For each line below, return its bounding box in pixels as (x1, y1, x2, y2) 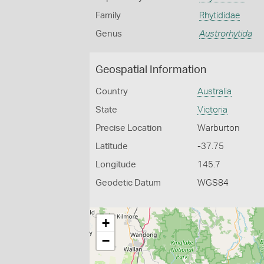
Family (95, 11, 121, 20)
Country (95, 87, 128, 96)
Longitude (95, 160, 136, 169)
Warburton (197, 124, 240, 133)
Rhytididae (199, 11, 240, 20)
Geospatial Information (95, 65, 206, 75)
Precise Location (95, 124, 162, 133)
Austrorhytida (199, 29, 252, 38)
